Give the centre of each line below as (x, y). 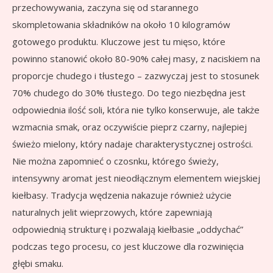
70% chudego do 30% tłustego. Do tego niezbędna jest (129, 93)
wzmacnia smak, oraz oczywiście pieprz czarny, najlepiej (129, 127)
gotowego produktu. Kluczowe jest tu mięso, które (119, 42)
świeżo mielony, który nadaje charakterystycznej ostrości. (133, 144)
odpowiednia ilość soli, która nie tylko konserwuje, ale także (136, 110)
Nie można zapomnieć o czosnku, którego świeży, (115, 161)
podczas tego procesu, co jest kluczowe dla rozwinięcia (128, 246)
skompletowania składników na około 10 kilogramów (121, 25)
